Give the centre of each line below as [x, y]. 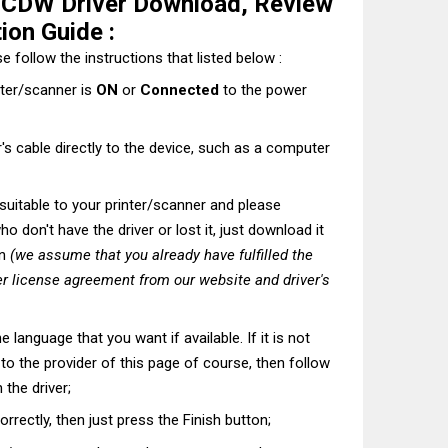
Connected [179, 90]
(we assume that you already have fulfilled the [161, 255]
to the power [263, 90]
